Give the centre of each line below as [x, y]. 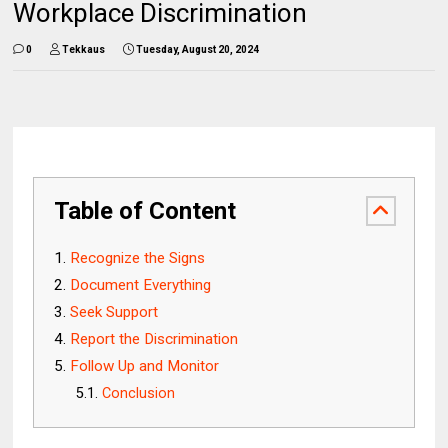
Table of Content [145, 210]
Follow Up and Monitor [145, 365]
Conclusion [139, 393]
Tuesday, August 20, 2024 [198, 49]
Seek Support [114, 311]
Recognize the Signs [138, 257]
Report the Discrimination [154, 338]
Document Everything [141, 284]
